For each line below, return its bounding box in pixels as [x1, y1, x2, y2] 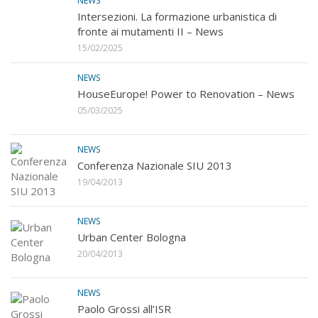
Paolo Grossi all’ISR [77, 302, 171, 317]
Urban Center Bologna [77, 230, 186, 245]
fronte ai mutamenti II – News [77, 24, 224, 39]
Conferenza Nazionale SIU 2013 [77, 158, 232, 173]
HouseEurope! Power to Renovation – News [77, 87, 295, 102]
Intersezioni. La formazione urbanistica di [77, 9, 277, 24]
